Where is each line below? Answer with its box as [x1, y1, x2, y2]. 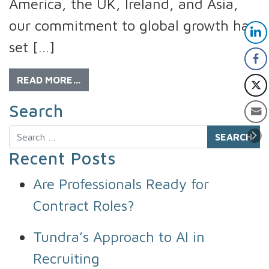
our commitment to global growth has [9, 16, 255, 34]
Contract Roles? [33, 196, 134, 214]
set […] [9, 38, 55, 55]
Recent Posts [9, 148, 116, 168]
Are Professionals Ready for [33, 175, 209, 192]
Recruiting [33, 249, 104, 267]
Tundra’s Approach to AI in [33, 228, 205, 245]
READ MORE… [17, 74, 81, 85]
